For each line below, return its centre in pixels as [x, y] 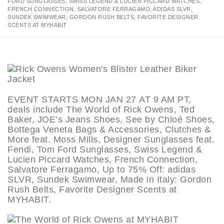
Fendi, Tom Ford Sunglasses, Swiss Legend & [105, 149]
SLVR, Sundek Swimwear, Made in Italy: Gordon [109, 179]
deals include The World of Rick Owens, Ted [101, 109]
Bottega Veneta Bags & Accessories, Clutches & [109, 129]
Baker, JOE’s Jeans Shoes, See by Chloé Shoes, [111, 119]
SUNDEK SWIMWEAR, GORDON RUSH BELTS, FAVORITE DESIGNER [103, 17]
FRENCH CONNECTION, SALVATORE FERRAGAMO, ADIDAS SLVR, [100, 9]
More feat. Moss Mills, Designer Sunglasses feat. [111, 139]
